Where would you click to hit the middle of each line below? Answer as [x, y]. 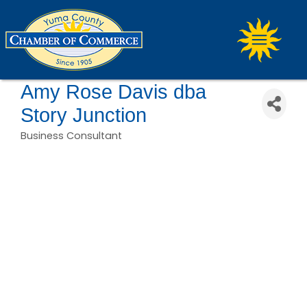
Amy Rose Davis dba [113, 92]
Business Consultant [71, 136]
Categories [58, 146]
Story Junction [84, 115]
